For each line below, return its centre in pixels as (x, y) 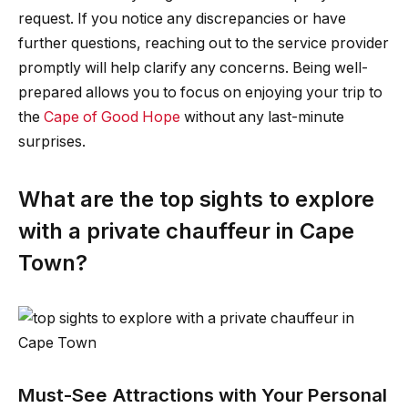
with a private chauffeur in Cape (186, 230)
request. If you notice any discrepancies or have (182, 18)
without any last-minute (262, 117)
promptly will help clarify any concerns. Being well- (193, 67)
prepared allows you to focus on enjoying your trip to (200, 92)
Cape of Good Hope (112, 117)
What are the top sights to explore (196, 199)
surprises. (52, 141)
